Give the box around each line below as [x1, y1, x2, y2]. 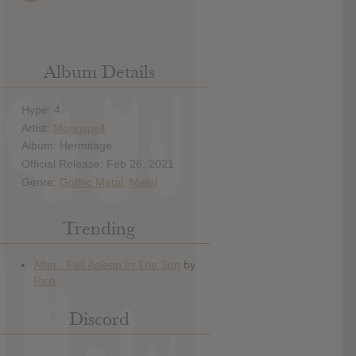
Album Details [43, 60, 155, 84]
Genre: [21, 175, 60, 188]
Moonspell [53, 121, 105, 134]
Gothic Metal [60, 175, 123, 188]
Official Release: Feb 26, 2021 [21, 157, 174, 171]
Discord [68, 308, 130, 331]
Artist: [21, 121, 53, 134]
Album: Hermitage [21, 139, 112, 153]
